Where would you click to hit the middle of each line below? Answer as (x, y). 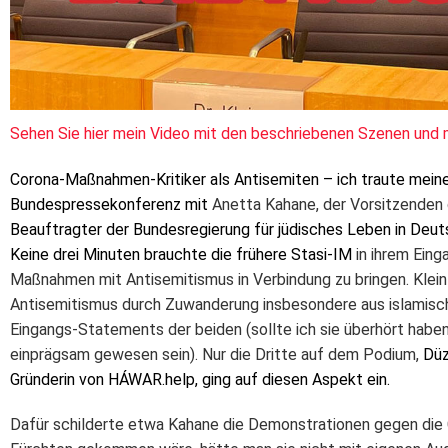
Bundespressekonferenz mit (111, 204)
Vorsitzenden (396, 204)
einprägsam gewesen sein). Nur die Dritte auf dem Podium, (216, 354)
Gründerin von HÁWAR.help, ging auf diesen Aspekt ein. (200, 379)
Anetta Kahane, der (281, 204)
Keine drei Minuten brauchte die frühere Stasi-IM (183, 254)
